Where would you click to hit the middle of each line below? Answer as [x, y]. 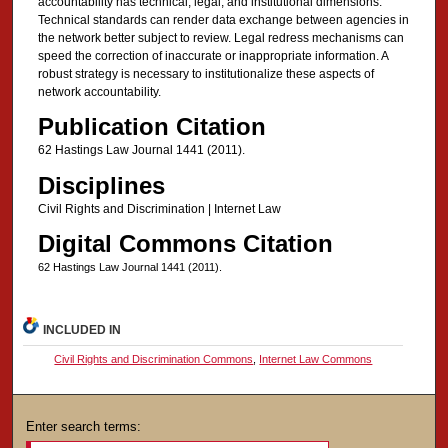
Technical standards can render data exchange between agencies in [223, 20]
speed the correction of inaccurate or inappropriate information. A [212, 56]
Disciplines [101, 185]
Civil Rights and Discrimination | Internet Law [159, 208]
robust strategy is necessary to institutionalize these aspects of [205, 74]
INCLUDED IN [82, 330]
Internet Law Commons [316, 359]
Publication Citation [151, 127]
